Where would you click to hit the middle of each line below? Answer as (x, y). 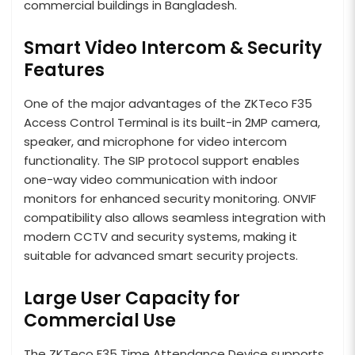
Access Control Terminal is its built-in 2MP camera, (172, 123)
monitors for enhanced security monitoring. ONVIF (170, 199)
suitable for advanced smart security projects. (161, 256)
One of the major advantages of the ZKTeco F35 (168, 104)
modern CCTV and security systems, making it (160, 237)
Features (64, 71)
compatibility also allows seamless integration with (175, 218)
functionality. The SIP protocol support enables (162, 161)
